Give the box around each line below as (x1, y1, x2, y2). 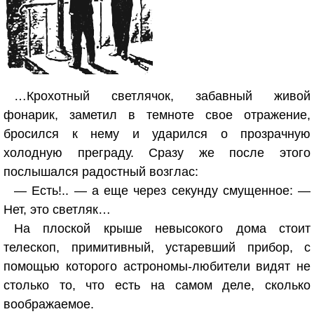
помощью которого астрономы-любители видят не (4, 259, 310, 273)
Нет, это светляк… (4, 203, 111, 217)
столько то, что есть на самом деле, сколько (4, 278, 310, 292)
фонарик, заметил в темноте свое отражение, (4, 108, 310, 122)
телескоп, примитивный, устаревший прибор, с (4, 240, 310, 254)
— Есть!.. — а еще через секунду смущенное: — (14, 184, 310, 198)
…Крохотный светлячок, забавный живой (14, 89, 310, 103)
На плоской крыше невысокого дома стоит (14, 221, 310, 235)
